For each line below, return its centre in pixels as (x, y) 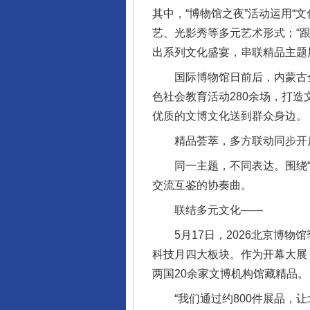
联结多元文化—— (208, 210)
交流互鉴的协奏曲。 (202, 185)
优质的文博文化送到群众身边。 (230, 116)
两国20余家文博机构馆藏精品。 (230, 274)
